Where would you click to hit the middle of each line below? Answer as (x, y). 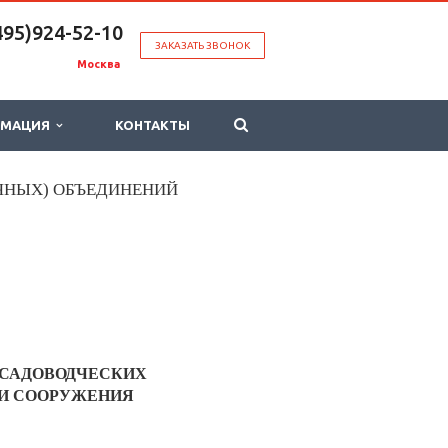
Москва (100, 64)
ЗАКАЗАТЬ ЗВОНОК (202, 45)
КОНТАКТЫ (152, 125)
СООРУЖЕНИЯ (73, 396)
